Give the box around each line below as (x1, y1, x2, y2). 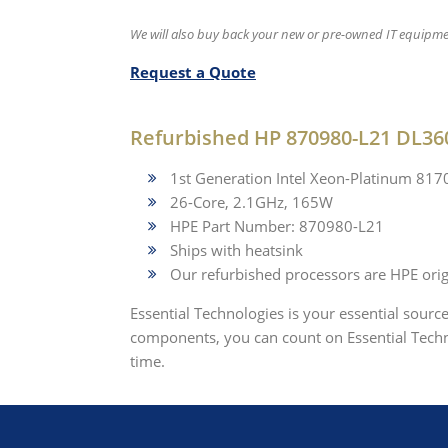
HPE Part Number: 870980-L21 (170, 216, 384, 236)
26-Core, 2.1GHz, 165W (170, 192, 333, 212)
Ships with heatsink (170, 240, 303, 260)
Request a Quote (130, 62, 256, 82)
